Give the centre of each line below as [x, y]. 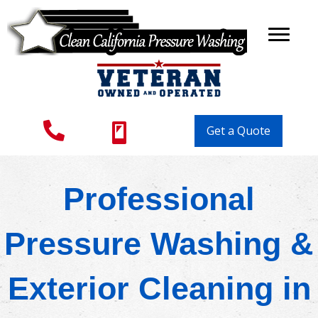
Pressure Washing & [159, 244]
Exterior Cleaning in [159, 289]
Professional [159, 199]
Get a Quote [238, 131]
